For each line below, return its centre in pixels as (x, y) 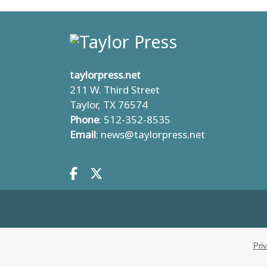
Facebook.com (116, 179)
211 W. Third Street (115, 90)
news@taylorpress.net (153, 134)
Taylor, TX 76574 (109, 105)
